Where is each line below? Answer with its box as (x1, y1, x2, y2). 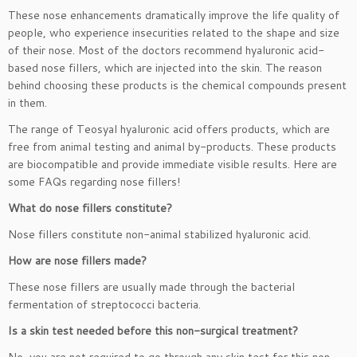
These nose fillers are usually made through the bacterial (8, 279, 295, 295)
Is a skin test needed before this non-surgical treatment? (8, 323, 298, 339)
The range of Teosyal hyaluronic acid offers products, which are (8, 121, 330, 137)
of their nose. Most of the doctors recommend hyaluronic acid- (8, 42, 324, 58)
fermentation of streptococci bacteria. (8, 296, 201, 312)
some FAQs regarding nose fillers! (8, 174, 180, 190)
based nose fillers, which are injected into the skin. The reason (8, 60, 322, 76)
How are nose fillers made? (8, 253, 147, 269)
